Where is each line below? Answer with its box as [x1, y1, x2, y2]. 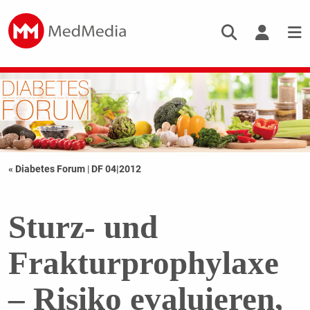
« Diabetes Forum [8, 163, 87, 175]
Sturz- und [8, 209, 158, 246]
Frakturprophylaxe [8, 245, 279, 282]
